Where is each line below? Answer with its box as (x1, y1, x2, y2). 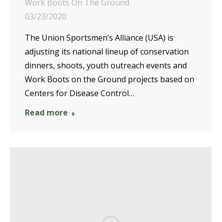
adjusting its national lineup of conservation (25, 46, 189, 57)
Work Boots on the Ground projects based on (25, 73, 194, 85)
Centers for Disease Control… (25, 87, 134, 99)
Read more (25, 107, 68, 118)
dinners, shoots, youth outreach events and (25, 59, 187, 71)
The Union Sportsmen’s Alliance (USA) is (25, 32, 173, 43)
